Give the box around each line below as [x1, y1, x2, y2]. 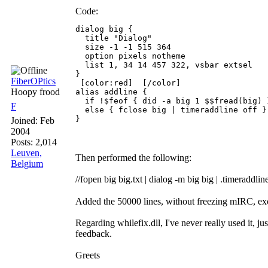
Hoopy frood [11, 87, 60, 97]
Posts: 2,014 [11, 137, 57, 147]
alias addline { [75, 87, 147, 96]
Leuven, [11, 148, 42, 158]
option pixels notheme [75, 51, 185, 60]
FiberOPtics [11, 76, 56, 86]
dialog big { [75, 25, 133, 33]
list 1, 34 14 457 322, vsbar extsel [75, 60, 252, 69]
